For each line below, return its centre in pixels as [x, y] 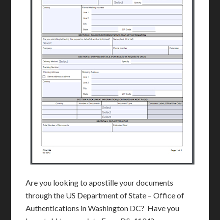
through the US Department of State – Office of [105, 195]
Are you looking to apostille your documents [100, 182]
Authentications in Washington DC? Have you [103, 208]
